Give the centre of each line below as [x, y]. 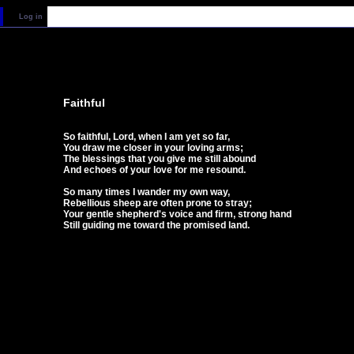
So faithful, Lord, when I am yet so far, [146, 137]
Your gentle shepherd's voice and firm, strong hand [177, 214]
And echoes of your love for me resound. [154, 170]
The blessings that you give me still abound [159, 159]
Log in [31, 17]
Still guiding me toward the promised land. [156, 225]
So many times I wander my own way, [146, 192]
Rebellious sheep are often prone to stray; [157, 203]
